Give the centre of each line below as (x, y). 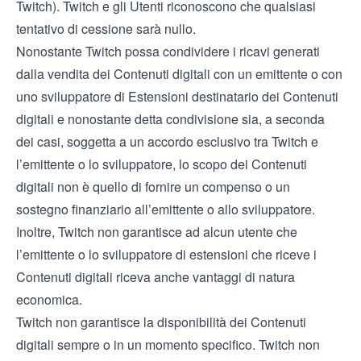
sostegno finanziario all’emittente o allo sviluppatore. (166, 209)
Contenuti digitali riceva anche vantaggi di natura (156, 277)
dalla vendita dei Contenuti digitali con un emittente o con (179, 74)
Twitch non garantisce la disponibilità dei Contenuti (161, 322)
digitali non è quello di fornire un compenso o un (153, 187)
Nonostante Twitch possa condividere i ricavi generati (168, 51)
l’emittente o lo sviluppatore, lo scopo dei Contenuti (162, 164)
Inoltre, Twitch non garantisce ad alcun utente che (157, 232)
